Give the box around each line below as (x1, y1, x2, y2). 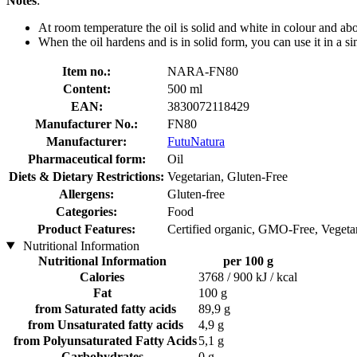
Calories (80, 269, 124, 284)
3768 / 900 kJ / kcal (198, 269, 297, 284)
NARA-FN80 (167, 64, 238, 78)
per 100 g (222, 253, 273, 268)
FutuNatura (167, 134, 225, 148)
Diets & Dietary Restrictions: (9, 169, 164, 183)
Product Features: (37, 222, 135, 236)
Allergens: (59, 186, 114, 201)
